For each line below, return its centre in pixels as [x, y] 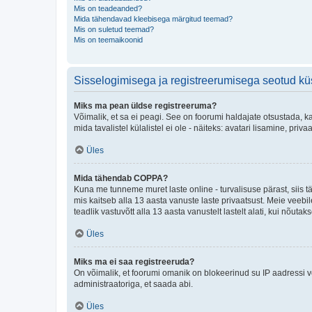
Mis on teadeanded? [108, 8]
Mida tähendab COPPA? [121, 178]
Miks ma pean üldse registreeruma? [145, 106]
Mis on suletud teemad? [114, 29]
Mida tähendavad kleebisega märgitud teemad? [153, 18]
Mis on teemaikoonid [108, 39]
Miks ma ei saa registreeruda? [134, 262]
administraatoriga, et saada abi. [133, 284]
